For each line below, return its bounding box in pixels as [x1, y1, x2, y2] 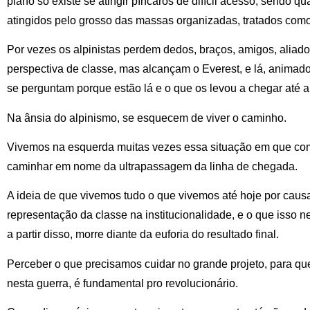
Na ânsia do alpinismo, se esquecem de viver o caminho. [7, 111, 286, 124]
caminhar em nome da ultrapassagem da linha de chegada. [7, 160, 298, 172]
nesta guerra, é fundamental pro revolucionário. [7, 277, 241, 289]
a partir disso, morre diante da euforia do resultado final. [7, 228, 282, 241]
